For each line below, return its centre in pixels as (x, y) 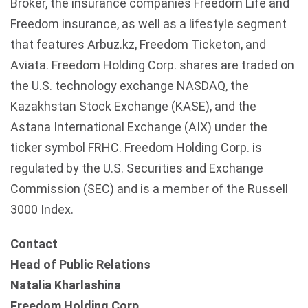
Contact (34, 244)
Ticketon (216, 44)
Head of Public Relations (80, 264)
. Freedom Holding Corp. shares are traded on (170, 65)
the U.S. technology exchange (93, 86)
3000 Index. (42, 209)
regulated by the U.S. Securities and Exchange (137, 168)
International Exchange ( (120, 127)
